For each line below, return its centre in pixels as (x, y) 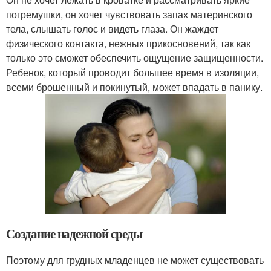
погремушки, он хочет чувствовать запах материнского (129, 14)
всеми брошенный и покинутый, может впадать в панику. (134, 87)
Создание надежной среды (74, 234)
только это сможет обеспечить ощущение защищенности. (135, 57)
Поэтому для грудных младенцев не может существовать (135, 260)
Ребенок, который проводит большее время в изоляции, (132, 72)
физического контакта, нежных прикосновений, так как (128, 43)
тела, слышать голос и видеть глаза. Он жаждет (112, 28)
